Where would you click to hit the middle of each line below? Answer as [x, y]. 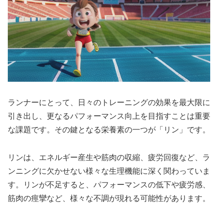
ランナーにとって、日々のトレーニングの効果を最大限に [109, 103]
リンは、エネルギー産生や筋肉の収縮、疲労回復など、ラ [109, 157]
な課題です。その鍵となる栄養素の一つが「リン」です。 [109, 130]
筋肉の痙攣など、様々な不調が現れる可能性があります [105, 198]
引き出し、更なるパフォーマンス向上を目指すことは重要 [109, 116]
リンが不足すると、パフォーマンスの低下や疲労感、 [117, 184]
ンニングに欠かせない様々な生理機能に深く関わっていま [109, 171]
